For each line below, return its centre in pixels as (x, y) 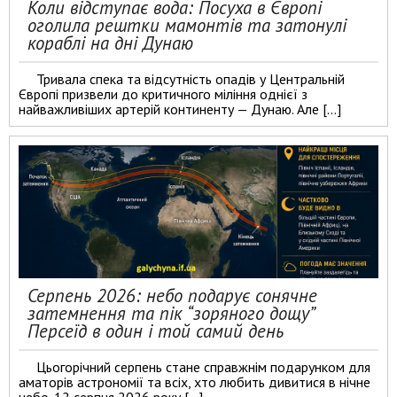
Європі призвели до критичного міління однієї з (163, 94)
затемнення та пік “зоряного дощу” (171, 313)
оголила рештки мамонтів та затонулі (187, 25)
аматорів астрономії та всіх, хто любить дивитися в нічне (195, 382)
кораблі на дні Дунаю (110, 43)
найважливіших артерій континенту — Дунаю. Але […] (180, 109)
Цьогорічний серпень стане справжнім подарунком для (203, 367)
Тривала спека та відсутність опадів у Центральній (191, 79)
